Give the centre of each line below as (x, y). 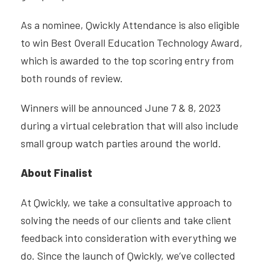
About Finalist (56, 173)
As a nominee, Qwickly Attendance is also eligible (130, 25)
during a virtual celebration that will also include (130, 126)
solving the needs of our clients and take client (126, 220)
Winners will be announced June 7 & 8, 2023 (121, 108)
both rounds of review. (74, 78)
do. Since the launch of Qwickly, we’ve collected (128, 256)
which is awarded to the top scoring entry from (127, 61)
